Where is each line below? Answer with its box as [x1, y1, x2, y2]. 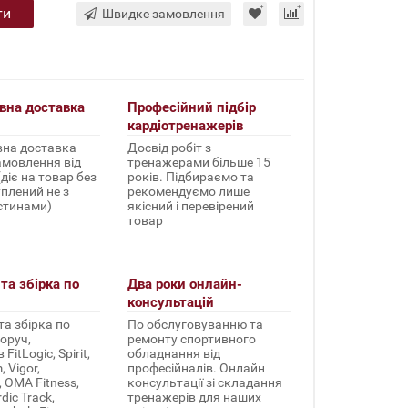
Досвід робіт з [127, 140, 211, 155]
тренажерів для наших [127, 390, 261, 404]
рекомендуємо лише [127, 184, 250, 199]
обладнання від [127, 346, 220, 361]
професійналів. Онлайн [127, 361, 265, 375]
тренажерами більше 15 [127, 155, 270, 169]
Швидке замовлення [102, 6, 225, 21]
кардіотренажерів [127, 117, 243, 134]
